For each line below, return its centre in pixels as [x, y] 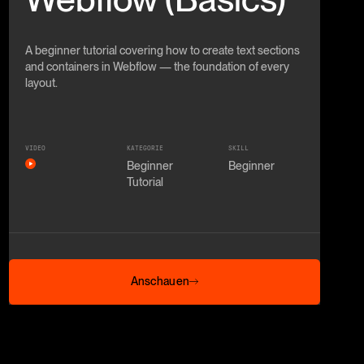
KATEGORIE [145, 148]
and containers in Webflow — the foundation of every [157, 66]
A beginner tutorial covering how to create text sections [162, 50]
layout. [41, 82]
